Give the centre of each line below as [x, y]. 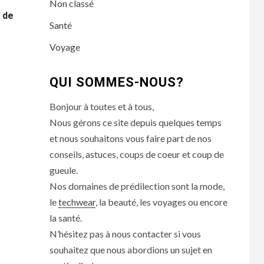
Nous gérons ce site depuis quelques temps [135, 122]
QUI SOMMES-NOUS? [116, 82]
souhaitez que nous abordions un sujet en [131, 250]
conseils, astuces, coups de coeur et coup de [136, 154]
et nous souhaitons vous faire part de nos [130, 138]
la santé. [65, 218]
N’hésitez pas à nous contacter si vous [125, 234]
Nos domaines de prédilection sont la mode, [137, 186]
